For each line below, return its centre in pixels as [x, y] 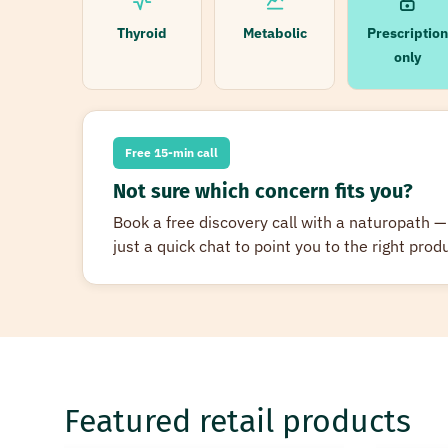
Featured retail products [237, 421]
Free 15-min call [171, 152]
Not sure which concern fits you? [263, 191]
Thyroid [142, 33]
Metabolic [274, 33]
